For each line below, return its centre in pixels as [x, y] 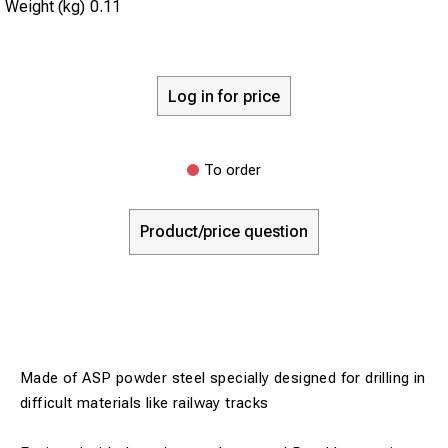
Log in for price [224, 96]
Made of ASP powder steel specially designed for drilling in [223, 378]
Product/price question [224, 231]
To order [232, 170]
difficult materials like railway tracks [144, 403]
